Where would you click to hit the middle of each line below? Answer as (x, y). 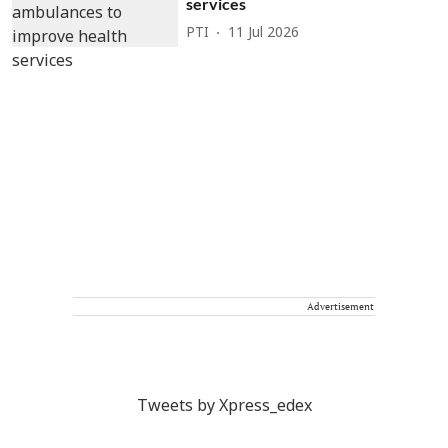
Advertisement (340, 307)
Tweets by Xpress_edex (224, 407)
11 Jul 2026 (264, 34)
